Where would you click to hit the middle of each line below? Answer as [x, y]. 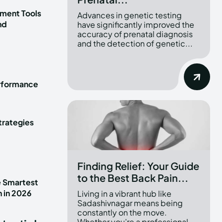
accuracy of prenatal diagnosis [135, 34]
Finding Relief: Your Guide [138, 166]
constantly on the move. [122, 213]
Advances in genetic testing [130, 15]
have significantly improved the [136, 25]
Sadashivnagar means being [130, 203]
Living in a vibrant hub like [124, 194]
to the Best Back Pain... [133, 178]
